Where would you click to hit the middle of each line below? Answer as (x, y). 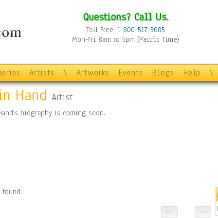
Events (131, 73)
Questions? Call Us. (126, 17)
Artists (42, 73)
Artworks (93, 73)
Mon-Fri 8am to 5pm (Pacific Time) (126, 39)
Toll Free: (102, 30)
